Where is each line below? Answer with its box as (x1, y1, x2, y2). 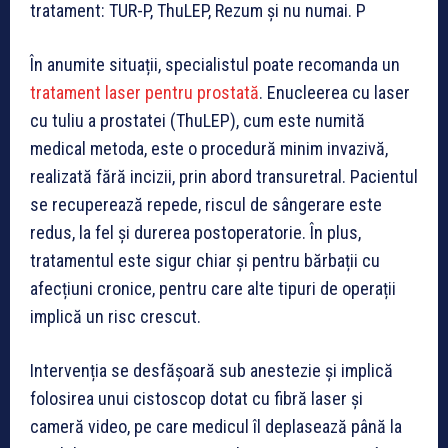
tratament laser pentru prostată (30, 82, 259, 104)
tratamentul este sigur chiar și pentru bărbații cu (30, 250, 380, 272)
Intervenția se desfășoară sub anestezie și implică (30, 360, 393, 382)
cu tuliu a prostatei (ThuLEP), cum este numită (30, 110, 365, 132)
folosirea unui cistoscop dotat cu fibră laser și (30, 388, 363, 410)
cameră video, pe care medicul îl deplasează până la (30, 416, 402, 438)
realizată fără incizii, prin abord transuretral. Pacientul (30, 166, 418, 188)
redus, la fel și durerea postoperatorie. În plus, (30, 222, 361, 244)
